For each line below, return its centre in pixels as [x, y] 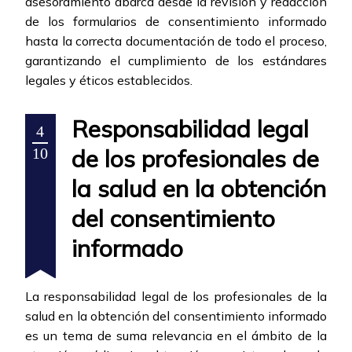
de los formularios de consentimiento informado [176, 22]
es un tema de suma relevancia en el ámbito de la [176, 336]
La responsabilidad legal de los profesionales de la [176, 297]
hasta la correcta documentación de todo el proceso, [176, 41]
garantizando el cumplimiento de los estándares [176, 61]
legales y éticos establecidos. [109, 81]
